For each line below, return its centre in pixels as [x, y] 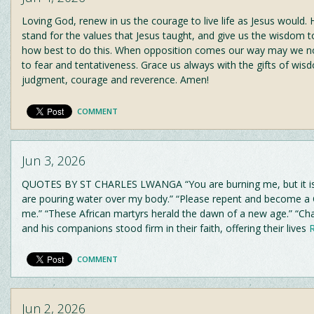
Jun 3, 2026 [54, 160]
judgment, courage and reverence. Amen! [115, 79]
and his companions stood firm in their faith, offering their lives [164, 228]
